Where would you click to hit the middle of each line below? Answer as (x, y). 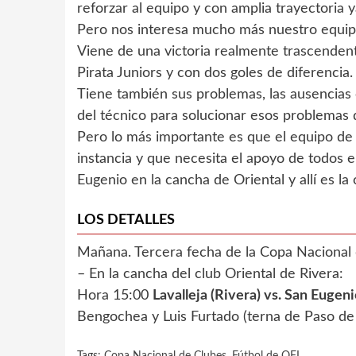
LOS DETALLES (126, 220)
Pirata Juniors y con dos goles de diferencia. (215, 73)
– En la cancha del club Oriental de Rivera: (210, 274)
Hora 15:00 (115, 296)
